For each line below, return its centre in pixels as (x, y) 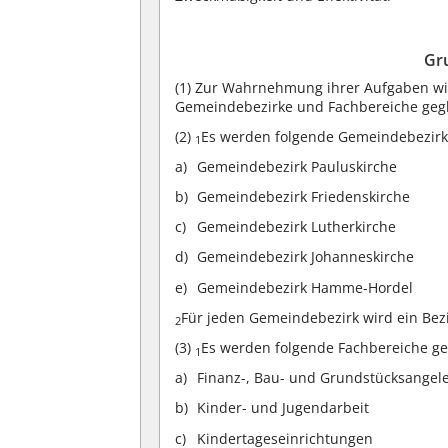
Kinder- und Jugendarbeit (283, 408)
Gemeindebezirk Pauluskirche (297, 166)
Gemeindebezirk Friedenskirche (304, 197)
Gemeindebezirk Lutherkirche (297, 227)
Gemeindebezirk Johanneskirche (306, 257)
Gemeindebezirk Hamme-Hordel (305, 287)
